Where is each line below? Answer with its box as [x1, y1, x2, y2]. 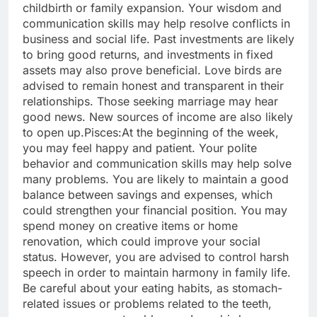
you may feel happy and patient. [23, 141, 199, 156]
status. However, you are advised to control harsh [23, 250, 289, 265]
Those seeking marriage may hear [93, 94, 278, 109]
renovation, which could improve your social [23, 234, 260, 249]
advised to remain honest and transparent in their [23, 79, 284, 93]
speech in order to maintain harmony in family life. [23, 265, 291, 280]
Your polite [199, 141, 257, 156]
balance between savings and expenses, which [23, 188, 272, 202]
